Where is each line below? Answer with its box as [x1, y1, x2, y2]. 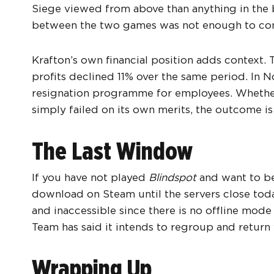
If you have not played [32, 171, 149, 184]
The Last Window [32, 136, 193, 166]
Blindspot [149, 171, 196, 184]
